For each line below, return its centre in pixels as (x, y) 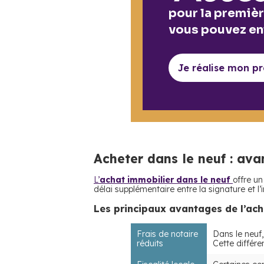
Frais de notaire (167, 234)
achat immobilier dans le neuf (166, 180)
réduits (150, 243)
